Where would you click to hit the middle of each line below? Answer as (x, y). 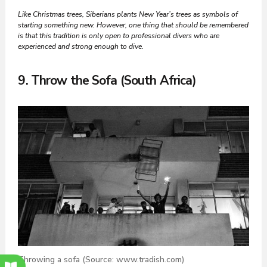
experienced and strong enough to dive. (81, 46)
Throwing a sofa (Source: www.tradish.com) (101, 259)
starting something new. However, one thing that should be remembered (133, 25)
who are (207, 35)
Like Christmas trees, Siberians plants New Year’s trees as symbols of (128, 14)
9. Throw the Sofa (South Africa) (107, 80)
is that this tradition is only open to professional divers (105, 35)
